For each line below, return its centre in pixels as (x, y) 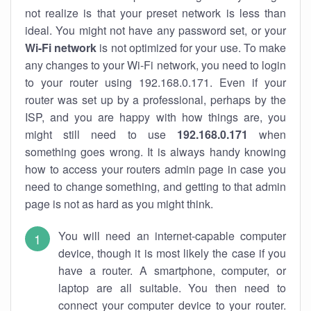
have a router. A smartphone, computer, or (172, 270)
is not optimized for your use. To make (192, 48)
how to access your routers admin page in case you (155, 169)
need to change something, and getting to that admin (155, 186)
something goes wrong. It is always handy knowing (155, 152)
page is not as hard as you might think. (119, 204)
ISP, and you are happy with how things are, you (155, 117)
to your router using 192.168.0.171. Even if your (155, 82)
